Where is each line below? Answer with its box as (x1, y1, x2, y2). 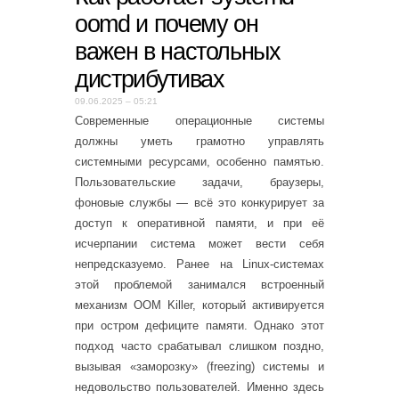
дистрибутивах (75, 65, 224, 93)
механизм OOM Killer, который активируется (75, 298, 324, 312)
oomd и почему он (75, 10, 258, 37)
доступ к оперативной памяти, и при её (75, 216, 324, 230)
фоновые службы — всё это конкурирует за (75, 196, 324, 209)
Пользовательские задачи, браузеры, (75, 175, 324, 189)
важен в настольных (75, 37, 281, 65)
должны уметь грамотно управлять (75, 134, 324, 148)
